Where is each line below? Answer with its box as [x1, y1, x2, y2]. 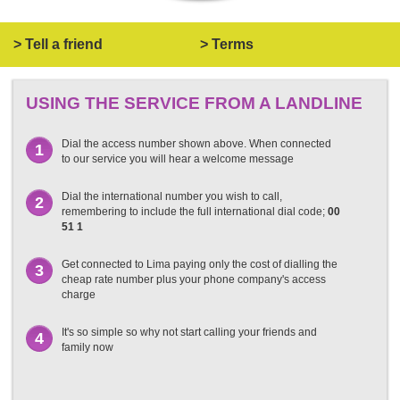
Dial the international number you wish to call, [62, 189, 282, 203]
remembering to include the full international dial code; [62, 204, 328, 218]
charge [62, 287, 96, 301]
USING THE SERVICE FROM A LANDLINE [26, 93, 362, 112]
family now [62, 340, 113, 354]
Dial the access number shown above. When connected [62, 137, 331, 150]
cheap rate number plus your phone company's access [62, 272, 326, 286]
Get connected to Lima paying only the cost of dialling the [62, 257, 337, 271]
